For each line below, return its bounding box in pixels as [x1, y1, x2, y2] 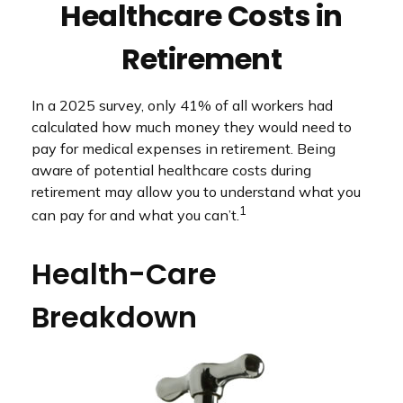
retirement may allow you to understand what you [31, 183, 361, 201]
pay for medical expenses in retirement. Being [31, 139, 336, 157]
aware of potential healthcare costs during [31, 161, 311, 179]
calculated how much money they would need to [31, 118, 352, 136]
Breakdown [31, 297, 197, 338]
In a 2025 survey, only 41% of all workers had [31, 96, 333, 114]
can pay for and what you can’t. [31, 206, 239, 225]
